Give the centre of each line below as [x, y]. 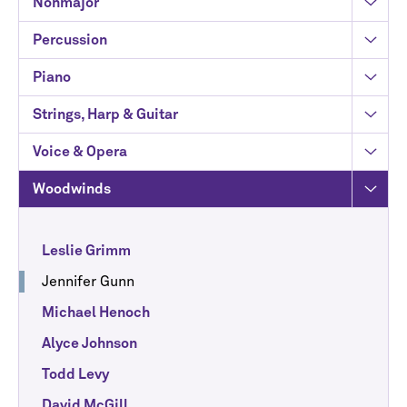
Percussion [70, 40]
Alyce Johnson [89, 344]
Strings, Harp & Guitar [105, 115]
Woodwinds [72, 189]
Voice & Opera [80, 152]
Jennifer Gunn [88, 282]
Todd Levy [75, 375]
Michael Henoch [96, 313]
